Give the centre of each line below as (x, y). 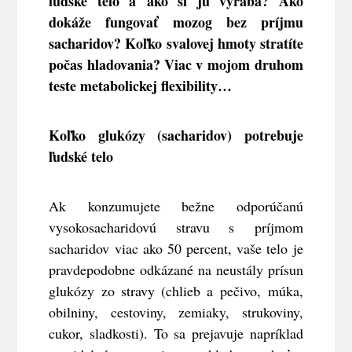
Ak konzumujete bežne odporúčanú (176, 205)
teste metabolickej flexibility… (141, 85)
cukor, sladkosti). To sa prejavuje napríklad (176, 333)
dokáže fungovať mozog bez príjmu (176, 22)
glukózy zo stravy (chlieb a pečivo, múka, (176, 290)
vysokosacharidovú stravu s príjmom (176, 227)
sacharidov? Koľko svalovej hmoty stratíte (176, 43)
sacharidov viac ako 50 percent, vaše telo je (176, 248)
